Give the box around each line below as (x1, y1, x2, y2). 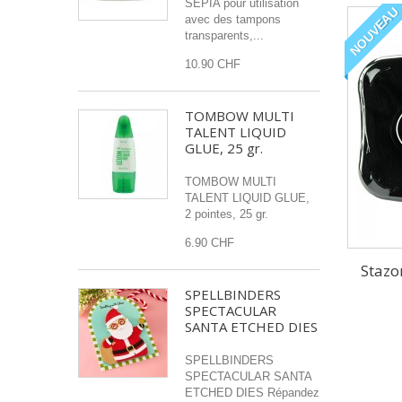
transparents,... (185, 29, 264, 42)
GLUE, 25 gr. (185, 139, 263, 157)
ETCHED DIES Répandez (185, 386, 319, 399)
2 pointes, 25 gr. (185, 207, 272, 221)
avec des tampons (185, 13, 281, 26)
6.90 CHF (185, 236, 234, 249)
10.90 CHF (185, 57, 240, 71)
